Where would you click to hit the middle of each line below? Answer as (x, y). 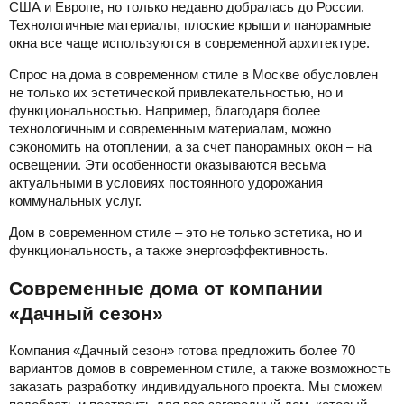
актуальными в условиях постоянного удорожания (166, 183)
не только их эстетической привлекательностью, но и (176, 93)
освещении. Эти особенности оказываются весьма (167, 165)
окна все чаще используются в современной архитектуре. (189, 43)
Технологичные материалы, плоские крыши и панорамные (190, 25)
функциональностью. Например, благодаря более (165, 111)
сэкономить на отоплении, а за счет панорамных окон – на (190, 147)
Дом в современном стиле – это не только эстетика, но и (185, 233)
